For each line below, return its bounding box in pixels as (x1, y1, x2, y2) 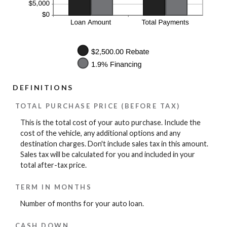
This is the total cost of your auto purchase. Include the (20, 118, 201, 127)
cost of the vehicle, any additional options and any (20, 129, 180, 138)
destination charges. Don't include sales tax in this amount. (20, 139, 208, 148)
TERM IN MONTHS (15, 182, 92, 191)
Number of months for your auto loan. (20, 199, 144, 208)
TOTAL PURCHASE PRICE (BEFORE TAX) (15, 102, 180, 110)
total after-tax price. (20, 161, 87, 170)
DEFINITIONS (13, 83, 73, 92)
